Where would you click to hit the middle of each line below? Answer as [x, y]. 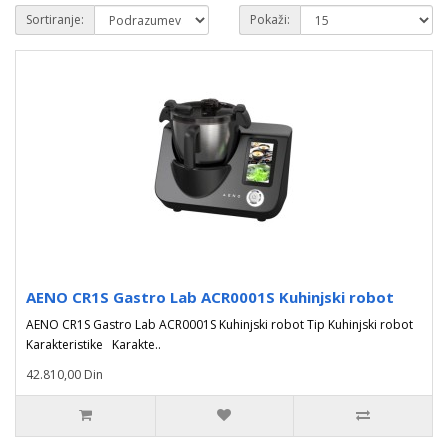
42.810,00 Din [64, 374]
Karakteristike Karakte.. [93, 344]
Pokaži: [270, 19]
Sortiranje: [55, 19]
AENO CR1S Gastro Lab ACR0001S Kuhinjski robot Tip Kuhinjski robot [219, 324]
